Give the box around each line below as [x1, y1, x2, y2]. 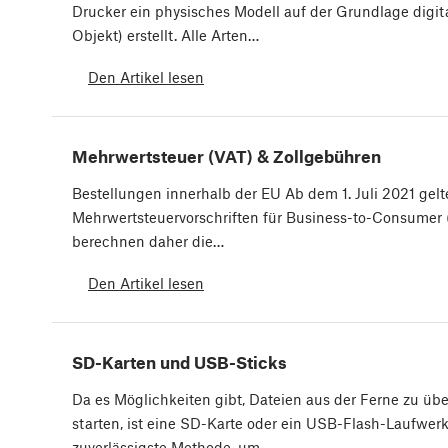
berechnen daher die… [72, 232, 224, 251]
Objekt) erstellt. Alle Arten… [72, 26, 259, 45]
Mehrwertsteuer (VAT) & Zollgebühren [72, 146, 381, 167]
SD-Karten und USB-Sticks [72, 352, 287, 373]
